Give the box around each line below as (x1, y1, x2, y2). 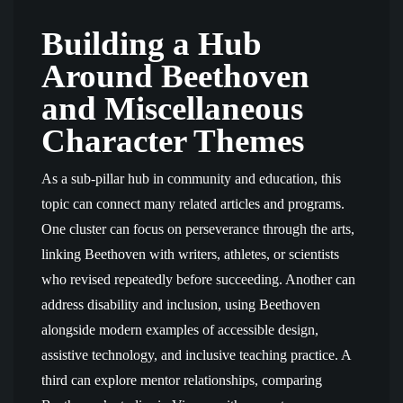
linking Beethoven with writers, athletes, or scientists (41, 246, 339, 262)
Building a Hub (41, 25, 262, 62)
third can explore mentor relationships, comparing (41, 372, 322, 388)
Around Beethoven (41, 58, 309, 94)
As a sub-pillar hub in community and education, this (41, 171, 341, 186)
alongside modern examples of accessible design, (41, 322, 318, 337)
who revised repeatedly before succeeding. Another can (41, 272, 355, 287)
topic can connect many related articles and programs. (41, 196, 345, 211)
